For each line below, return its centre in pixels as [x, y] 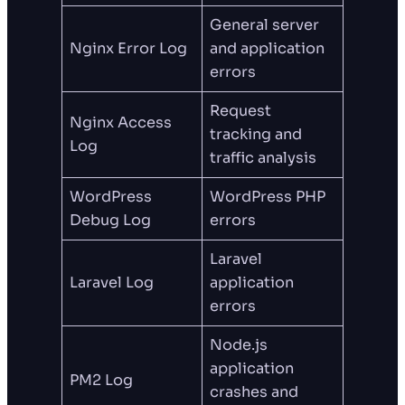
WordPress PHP [268, 197]
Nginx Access [121, 123]
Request [241, 111]
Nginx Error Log [129, 49]
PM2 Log [102, 381]
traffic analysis [264, 158]
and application [268, 49]
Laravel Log [112, 283]
